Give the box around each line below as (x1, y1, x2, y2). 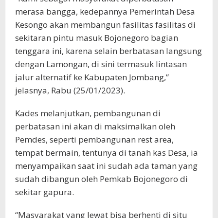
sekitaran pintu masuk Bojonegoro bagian (15, 32, 178, 44)
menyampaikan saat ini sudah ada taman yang (15, 160, 198, 172)
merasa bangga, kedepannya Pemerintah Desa (15, 6, 195, 18)
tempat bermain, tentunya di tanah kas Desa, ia (15, 147, 198, 159)
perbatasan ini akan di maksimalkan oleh (15, 121, 175, 132)
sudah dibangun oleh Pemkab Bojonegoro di (15, 173, 188, 185)
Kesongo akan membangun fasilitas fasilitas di (15, 19, 196, 31)
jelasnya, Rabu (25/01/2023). (15, 85, 125, 96)
